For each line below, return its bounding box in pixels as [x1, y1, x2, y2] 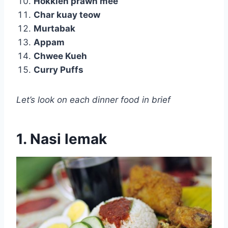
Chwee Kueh [34, 50, 87, 61]
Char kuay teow [34, 9, 100, 20]
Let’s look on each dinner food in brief [16, 94, 170, 105]
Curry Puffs [34, 64, 83, 75]
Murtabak [34, 23, 75, 34]
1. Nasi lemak [16, 130, 107, 148]
